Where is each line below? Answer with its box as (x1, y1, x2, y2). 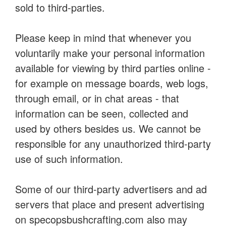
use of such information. (15, 151, 123, 166)
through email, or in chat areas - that (15, 91, 179, 105)
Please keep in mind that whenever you (15, 30, 191, 45)
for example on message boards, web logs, (15, 76, 208, 90)
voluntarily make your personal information (15, 45, 205, 60)
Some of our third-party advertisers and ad (15, 182, 207, 196)
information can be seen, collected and (15, 106, 188, 121)
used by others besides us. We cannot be (15, 121, 201, 136)
